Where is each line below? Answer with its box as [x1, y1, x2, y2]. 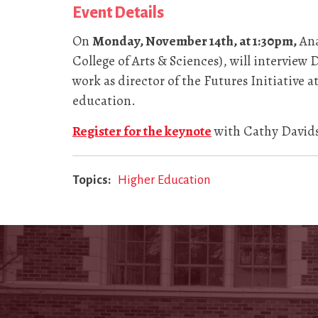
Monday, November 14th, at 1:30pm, [92, 31, 297, 50]
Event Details [72, 4, 164, 21]
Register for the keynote [72, 121, 212, 141]
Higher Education [117, 172, 211, 187]
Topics [72, 172, 108, 187]
